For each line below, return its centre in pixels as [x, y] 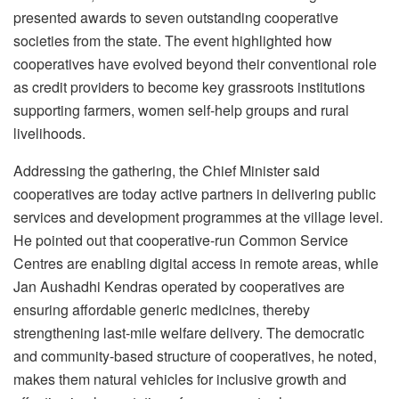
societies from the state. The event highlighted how [173, 40]
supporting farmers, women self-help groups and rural [181, 110]
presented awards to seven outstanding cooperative [176, 17]
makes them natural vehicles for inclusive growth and [180, 379]
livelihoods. [49, 133]
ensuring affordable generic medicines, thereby [162, 309]
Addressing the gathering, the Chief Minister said [167, 170]
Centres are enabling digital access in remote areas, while [196, 263]
